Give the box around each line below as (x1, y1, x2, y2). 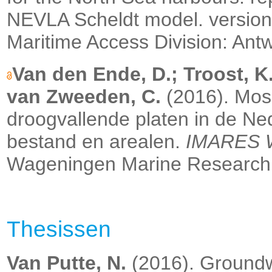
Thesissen (7, 217, 111, 242)
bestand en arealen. (7, 131, 186, 153)
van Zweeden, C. (7, 86, 161, 108)
